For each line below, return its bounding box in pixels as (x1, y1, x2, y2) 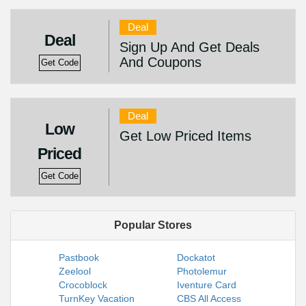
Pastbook (59, 252, 99, 263)
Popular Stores (114, 219, 192, 231)
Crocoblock (59, 279, 107, 290)
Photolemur (177, 266, 227, 277)
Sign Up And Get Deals (119, 40, 260, 55)
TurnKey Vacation (59, 293, 135, 304)
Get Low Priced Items (119, 128, 251, 143)
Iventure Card (177, 279, 236, 290)
